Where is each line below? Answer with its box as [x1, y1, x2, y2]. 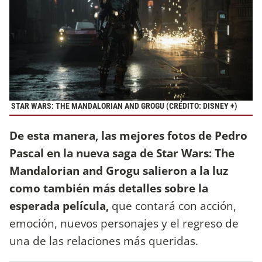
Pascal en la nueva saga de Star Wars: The [9, 145, 235, 161]
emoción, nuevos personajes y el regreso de [9, 215, 239, 232]
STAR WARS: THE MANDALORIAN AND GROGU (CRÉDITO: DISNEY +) [9, 101, 237, 112]
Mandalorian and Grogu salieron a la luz [9, 163, 228, 179]
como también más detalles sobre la [9, 180, 208, 196]
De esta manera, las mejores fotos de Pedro [9, 127, 247, 144]
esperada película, [9, 198, 109, 214]
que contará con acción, [109, 198, 236, 214]
